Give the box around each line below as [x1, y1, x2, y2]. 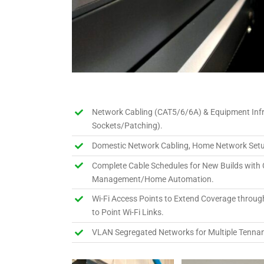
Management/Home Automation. [91, 174, 214, 184]
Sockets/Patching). [91, 121, 163, 130]
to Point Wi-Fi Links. [91, 207, 164, 217]
